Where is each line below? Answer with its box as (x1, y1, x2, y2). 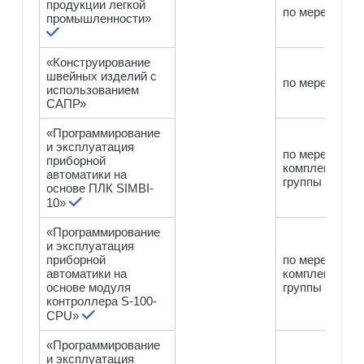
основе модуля (46, 279, 132, 294)
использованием (46, 82, 140, 97)
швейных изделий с (46, 68, 158, 83)
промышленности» (46, 11, 152, 25)
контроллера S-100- (46, 293, 158, 308)
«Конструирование (46, 54, 151, 69)
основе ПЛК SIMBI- (46, 180, 154, 195)
